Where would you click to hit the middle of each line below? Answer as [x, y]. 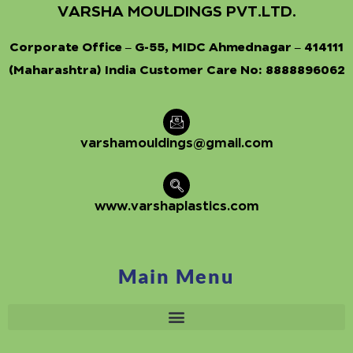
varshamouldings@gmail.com [176, 142]
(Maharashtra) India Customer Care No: [135, 69]
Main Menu [176, 275]
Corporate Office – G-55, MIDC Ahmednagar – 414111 [176, 46]
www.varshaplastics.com [176, 206]
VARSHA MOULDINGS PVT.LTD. [176, 11]
